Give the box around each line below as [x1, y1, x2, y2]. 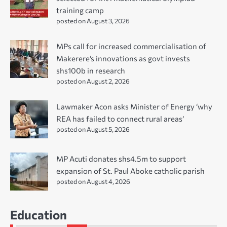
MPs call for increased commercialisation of [56, 41, 206, 51]
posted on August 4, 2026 [56, 177, 130, 185]
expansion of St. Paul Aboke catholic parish [56, 166, 205, 175]
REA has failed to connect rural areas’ [56, 113, 184, 123]
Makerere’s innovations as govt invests [56, 53, 190, 63]
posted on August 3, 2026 [56, 16, 130, 25]
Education [10, 207, 67, 222]
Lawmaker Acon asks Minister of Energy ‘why [56, 101, 212, 111]
